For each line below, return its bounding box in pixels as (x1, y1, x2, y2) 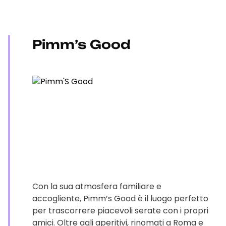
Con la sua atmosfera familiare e (32, 181, 161, 192)
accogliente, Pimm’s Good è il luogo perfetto (32, 193, 208, 204)
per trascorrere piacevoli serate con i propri (32, 205, 208, 216)
